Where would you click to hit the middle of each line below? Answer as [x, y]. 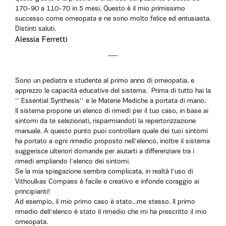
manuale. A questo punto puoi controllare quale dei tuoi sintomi [111, 131]
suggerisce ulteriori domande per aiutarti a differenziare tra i [105, 152]
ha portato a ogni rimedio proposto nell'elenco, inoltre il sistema [112, 142]
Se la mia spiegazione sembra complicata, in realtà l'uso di [104, 172]
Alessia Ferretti [41, 40]
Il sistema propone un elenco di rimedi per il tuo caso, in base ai [112, 111]
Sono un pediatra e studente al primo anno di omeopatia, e [105, 81]
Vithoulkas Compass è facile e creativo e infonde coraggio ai [107, 182]
